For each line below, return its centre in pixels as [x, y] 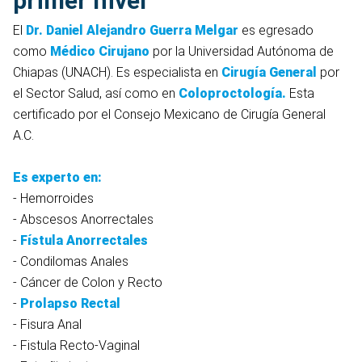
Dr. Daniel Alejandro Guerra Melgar [132, 31]
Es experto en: [57, 178]
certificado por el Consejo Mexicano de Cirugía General [169, 115]
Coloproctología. [234, 94]
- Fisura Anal [47, 325]
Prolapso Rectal [70, 304]
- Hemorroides [53, 199]
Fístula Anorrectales [84, 241]
